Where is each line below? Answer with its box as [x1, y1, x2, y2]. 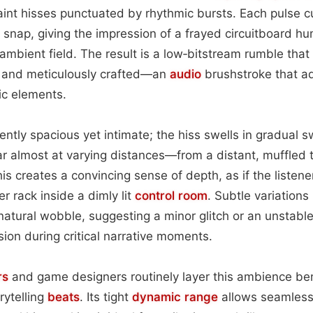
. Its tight [80, 289, 132, 304]
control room [135, 188, 208, 203]
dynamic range [132, 289, 218, 304]
